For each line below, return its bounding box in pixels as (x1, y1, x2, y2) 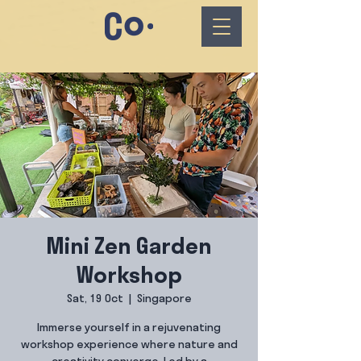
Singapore (136, 293, 192, 305)
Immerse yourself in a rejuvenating (37, 322, 221, 334)
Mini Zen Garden (46, 237, 212, 259)
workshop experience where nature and (20, 339, 238, 351)
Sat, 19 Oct (66, 293, 123, 305)
